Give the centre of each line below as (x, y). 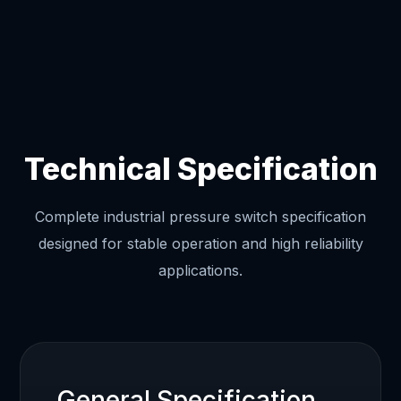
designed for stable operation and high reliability (200, 243)
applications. (200, 270)
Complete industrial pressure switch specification (200, 216)
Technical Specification (200, 168)
